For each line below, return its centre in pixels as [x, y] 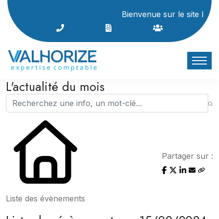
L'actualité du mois [55, 86]
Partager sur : [187, 156]
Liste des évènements [45, 198]
